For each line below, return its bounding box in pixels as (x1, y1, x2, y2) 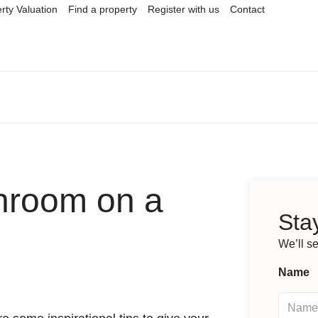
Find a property (67, 4, 137, 15)
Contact (229, 4, 265, 15)
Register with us (147, 4, 219, 15)
